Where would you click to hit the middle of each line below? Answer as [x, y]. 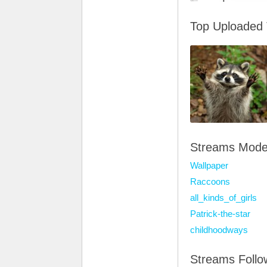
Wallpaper [209, 165]
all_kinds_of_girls [223, 198]
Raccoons [210, 181]
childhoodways [219, 230]
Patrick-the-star [220, 214]
